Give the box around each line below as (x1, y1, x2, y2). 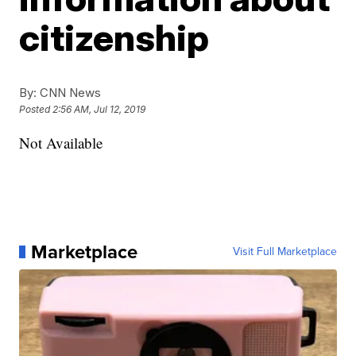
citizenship (19, 15, 210, 60)
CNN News (37, 85, 102, 100)
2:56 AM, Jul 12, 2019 (52, 103, 146, 116)
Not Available (19, 133, 103, 153)
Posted (19, 103, 53, 116)
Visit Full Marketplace (232, 243, 337, 260)
